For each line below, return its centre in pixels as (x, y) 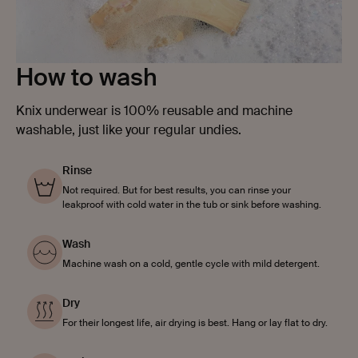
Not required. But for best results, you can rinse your (177, 191)
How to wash (87, 78)
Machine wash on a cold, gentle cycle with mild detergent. (191, 264)
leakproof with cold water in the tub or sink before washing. (192, 205)
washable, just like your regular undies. (130, 130)
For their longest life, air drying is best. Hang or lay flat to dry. (195, 323)
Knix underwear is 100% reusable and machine (154, 111)
